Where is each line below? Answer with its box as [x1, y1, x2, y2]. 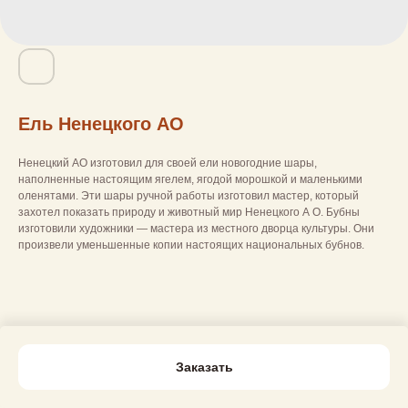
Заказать [175, 360, 233, 374]
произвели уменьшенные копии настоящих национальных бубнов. [18, 239, 364, 251]
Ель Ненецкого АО [18, 114, 184, 134]
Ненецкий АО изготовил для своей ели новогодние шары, [18, 157, 317, 169]
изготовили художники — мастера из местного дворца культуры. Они [18, 222, 374, 235]
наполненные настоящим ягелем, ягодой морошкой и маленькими [18, 173, 362, 186]
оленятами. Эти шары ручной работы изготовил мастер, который [18, 189, 359, 202]
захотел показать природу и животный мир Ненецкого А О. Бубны [18, 206, 360, 219]
